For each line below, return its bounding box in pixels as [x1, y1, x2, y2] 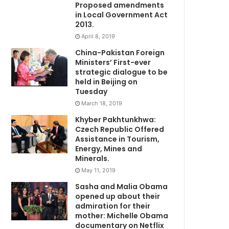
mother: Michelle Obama [75, 210, 169, 221]
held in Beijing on [75, 76, 138, 87]
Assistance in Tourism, [75, 133, 160, 144]
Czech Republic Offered [75, 124, 165, 134]
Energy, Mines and [75, 143, 143, 154]
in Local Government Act [75, 9, 168, 20]
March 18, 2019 [81, 99, 123, 107]
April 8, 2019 [81, 32, 116, 40]
